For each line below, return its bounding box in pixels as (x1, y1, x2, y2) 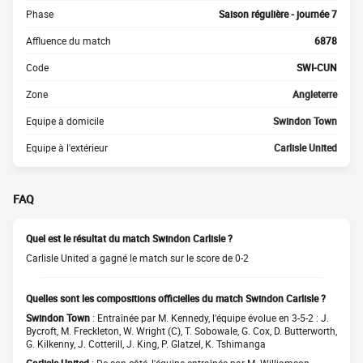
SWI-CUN (297, 61, 337, 74)
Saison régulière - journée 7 (219, 7, 337, 20)
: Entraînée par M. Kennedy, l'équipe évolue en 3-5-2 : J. (90, 311, 329, 324)
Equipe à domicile (26, 114, 104, 127)
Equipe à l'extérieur (26, 141, 108, 154)
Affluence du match (26, 34, 111, 47)
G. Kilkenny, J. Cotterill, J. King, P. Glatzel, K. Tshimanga (26, 337, 266, 350)
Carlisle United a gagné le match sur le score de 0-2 (26, 251, 249, 264)
